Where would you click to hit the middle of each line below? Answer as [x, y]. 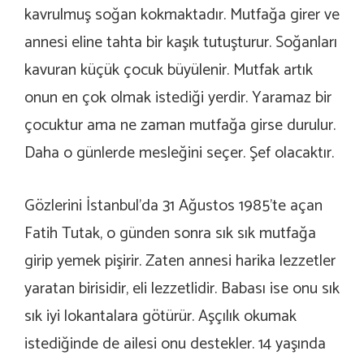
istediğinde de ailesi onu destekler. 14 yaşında [175, 344]
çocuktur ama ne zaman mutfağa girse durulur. [180, 125]
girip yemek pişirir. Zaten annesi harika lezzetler [180, 261]
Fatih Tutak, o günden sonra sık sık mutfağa [170, 233]
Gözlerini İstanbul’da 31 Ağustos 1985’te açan [173, 206]
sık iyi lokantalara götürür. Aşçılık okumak [160, 316]
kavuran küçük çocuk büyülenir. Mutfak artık [169, 70]
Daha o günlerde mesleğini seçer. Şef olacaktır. [179, 153]
